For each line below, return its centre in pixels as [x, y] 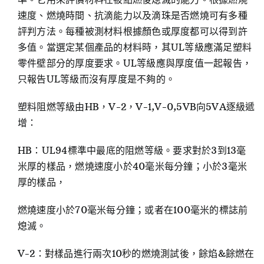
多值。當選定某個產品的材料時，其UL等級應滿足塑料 [134, 47]
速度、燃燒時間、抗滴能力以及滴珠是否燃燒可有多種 [132, 16]
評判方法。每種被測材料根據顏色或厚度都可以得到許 [132, 32]
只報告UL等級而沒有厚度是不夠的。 [96, 79]
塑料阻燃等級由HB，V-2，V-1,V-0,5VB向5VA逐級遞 [136, 107]
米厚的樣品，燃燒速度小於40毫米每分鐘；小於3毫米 [132, 166]
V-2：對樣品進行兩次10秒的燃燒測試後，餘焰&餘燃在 [136, 254]
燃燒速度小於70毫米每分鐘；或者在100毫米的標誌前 [133, 210]
